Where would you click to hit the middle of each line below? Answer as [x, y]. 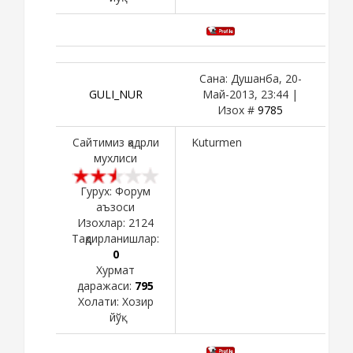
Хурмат [115, 269]
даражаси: [106, 285]
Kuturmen [217, 142]
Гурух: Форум [115, 191]
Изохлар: [103, 222]
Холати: [100, 301]
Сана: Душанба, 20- [250, 78]
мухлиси [115, 158]
